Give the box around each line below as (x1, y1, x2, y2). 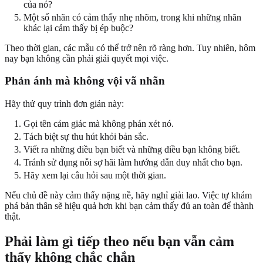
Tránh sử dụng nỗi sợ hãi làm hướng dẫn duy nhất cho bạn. (23, 157, 242, 168)
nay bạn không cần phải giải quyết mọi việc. (5, 53, 168, 63)
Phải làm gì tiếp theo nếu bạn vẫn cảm (5, 234, 234, 249)
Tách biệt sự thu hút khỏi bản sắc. (23, 131, 149, 142)
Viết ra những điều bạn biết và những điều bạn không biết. (23, 144, 240, 155)
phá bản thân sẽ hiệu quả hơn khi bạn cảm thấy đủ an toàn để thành (5, 201, 254, 211)
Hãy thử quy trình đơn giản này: (5, 99, 124, 109)
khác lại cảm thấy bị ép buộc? (23, 22, 133, 33)
